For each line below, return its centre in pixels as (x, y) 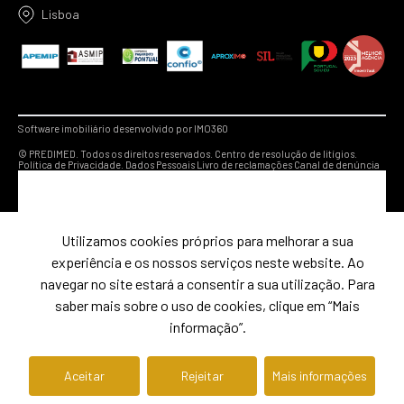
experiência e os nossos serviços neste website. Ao (207, 262)
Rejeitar (202, 376)
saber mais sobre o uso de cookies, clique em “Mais (207, 305)
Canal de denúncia (337, 165)
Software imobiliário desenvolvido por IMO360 (123, 129)
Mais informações (320, 376)
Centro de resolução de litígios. (286, 154)
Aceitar (84, 376)
